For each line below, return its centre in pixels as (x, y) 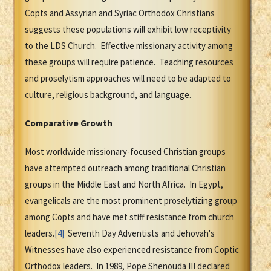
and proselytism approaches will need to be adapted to (128, 79)
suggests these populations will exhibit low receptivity (128, 30)
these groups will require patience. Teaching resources (129, 62)
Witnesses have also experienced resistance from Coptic (132, 250)
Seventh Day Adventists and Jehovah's (139, 233)
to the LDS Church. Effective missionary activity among (129, 46)
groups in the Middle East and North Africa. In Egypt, (124, 184)
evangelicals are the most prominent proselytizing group (131, 201)
